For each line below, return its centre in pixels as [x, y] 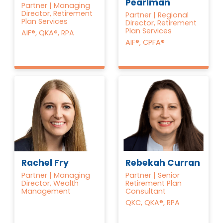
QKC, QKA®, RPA [153, 203]
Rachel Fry [45, 163]
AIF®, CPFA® [145, 43]
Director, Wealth [50, 183]
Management [46, 191]
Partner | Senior [153, 175]
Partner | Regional [157, 15]
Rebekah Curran [163, 163]
